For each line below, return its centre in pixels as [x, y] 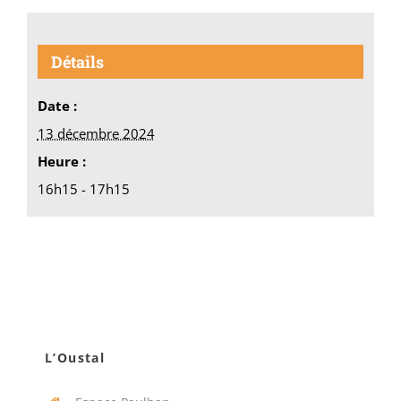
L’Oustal [75, 357]
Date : [57, 105]
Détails [77, 61]
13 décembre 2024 [96, 133]
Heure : [61, 161]
